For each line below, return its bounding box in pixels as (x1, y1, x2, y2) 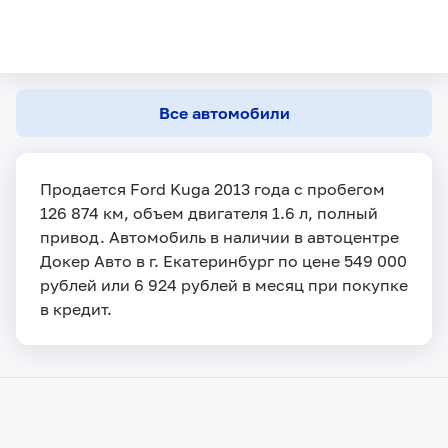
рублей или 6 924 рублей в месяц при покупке (40, 274, 408, 295)
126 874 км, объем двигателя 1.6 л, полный (40, 202, 378, 223)
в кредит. (40, 298, 112, 319)
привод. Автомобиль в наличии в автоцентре (40, 226, 399, 247)
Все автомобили (158, 102, 290, 123)
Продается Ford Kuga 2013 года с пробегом (40, 178, 385, 199)
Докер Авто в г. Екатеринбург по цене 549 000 (40, 250, 407, 271)
